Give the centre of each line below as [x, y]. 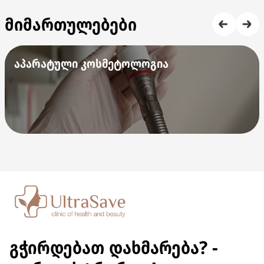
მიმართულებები [71, 24]
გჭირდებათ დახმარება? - [114, 247]
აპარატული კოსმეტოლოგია [91, 63]
